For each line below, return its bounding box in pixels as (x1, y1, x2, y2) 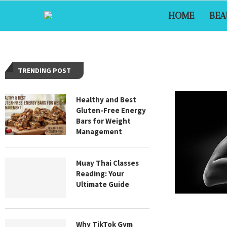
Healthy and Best (76, 95, 136, 104)
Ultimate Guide (76, 179, 129, 189)
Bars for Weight (76, 116, 131, 126)
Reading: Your (76, 169, 124, 178)
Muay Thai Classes (76, 158, 139, 168)
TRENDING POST (18, 66, 71, 75)
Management (76, 127, 122, 136)
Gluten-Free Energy (76, 105, 146, 115)
